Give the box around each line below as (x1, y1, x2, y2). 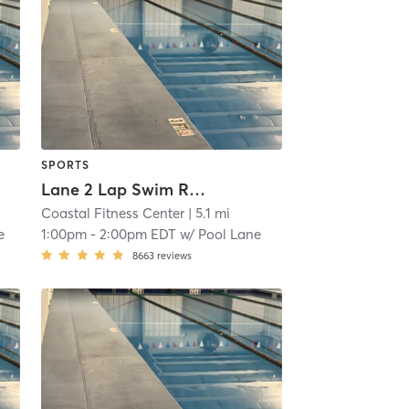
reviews (156, 248, 192, 262)
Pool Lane (197, 225, 261, 243)
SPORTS (40, 158, 89, 173)
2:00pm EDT (99, 225, 176, 243)
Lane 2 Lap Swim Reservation (188, 178, 205, 200)
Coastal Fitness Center (40, 204, 184, 222)
